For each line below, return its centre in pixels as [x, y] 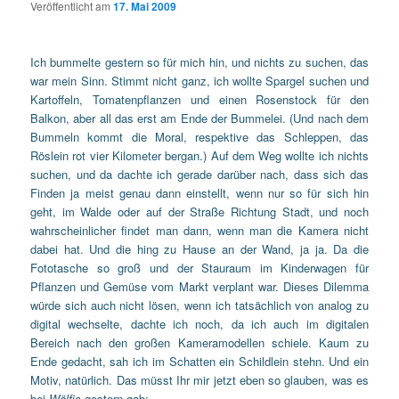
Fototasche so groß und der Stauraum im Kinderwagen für [199, 267]
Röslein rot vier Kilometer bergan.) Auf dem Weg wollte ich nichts [199, 155]
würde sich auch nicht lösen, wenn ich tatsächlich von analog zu [199, 305]
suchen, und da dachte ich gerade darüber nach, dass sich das [199, 174]
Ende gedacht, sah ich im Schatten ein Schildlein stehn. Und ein [199, 361]
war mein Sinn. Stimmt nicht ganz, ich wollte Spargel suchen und [199, 80]
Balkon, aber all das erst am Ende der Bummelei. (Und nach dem [199, 118]
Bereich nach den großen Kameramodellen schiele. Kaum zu [199, 342]
